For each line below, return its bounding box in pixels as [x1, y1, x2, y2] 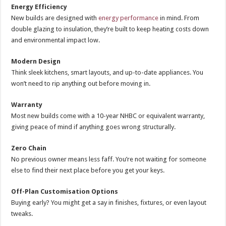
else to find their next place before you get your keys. [11, 166, 165, 175]
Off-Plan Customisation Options [11, 188, 119, 196]
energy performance [98, 14, 159, 22]
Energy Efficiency [11, 3, 68, 11]
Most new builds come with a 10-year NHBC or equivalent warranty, [11, 112, 205, 120]
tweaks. [11, 210, 33, 218]
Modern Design [11, 58, 61, 66]
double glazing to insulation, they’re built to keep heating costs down [11, 25, 209, 33]
